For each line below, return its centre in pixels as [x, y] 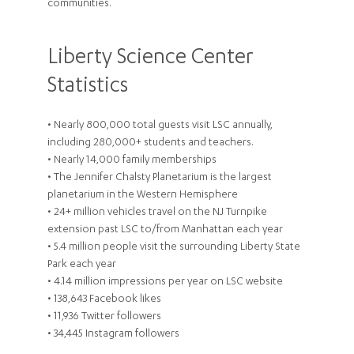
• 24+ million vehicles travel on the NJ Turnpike [157, 213]
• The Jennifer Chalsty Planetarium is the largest [160, 178]
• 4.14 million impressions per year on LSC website [165, 282]
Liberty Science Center [151, 59]
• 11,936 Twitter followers [104, 317]
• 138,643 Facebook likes [104, 299]
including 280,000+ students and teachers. [151, 143]
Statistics [88, 87]
